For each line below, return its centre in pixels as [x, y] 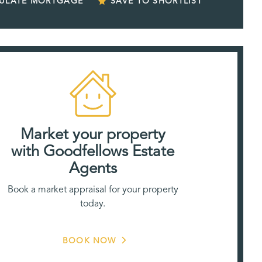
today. [93, 203]
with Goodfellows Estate [93, 151]
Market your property [93, 134]
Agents [93, 168]
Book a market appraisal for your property [93, 189]
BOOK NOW [89, 240]
